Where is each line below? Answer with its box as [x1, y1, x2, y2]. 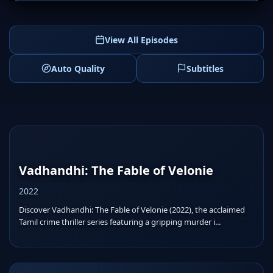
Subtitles [186, 62, 224, 74]
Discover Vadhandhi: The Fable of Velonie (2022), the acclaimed [19, 204, 245, 215]
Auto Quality [51, 62, 105, 74]
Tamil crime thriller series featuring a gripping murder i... [19, 216, 221, 227]
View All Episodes [105, 34, 178, 46]
